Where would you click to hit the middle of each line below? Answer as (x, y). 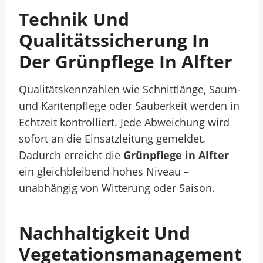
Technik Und (74, 19)
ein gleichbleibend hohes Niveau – (104, 171)
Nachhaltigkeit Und (104, 233)
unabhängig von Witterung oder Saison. (117, 188)
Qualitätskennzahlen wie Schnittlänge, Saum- (130, 89)
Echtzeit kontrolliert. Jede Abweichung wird (124, 122)
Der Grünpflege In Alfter (126, 61)
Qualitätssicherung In (114, 40)
